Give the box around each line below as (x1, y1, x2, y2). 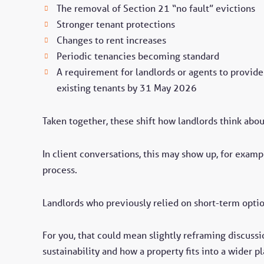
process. (42, 163, 77, 176)
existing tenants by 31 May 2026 (57, 82, 197, 94)
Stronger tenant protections (57, 18, 175, 31)
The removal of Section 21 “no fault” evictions (57, 2, 255, 15)
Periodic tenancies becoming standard (57, 50, 219, 62)
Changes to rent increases (57, 34, 166, 47)
